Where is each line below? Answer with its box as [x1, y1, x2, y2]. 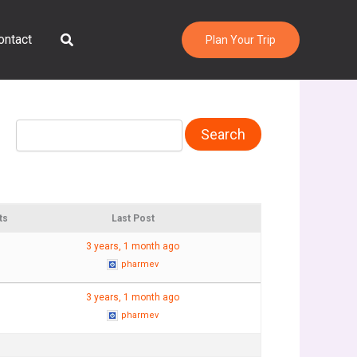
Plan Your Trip [206, 33, 276, 46]
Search [59, 29, 104, 46]
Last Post [111, 212, 155, 224]
